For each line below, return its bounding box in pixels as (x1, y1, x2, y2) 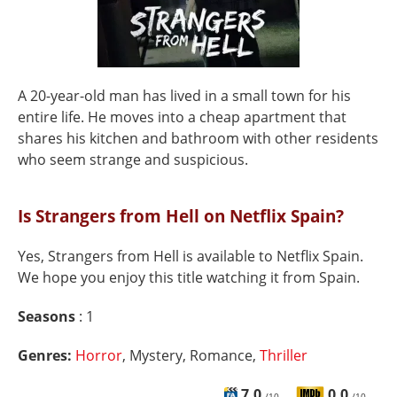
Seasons (18, 307, 79, 326)
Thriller (260, 346, 307, 365)
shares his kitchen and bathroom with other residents (18, 128, 378, 148)
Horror (75, 346, 122, 365)
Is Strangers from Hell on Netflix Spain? (18, 204, 344, 228)
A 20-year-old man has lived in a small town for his (18, 86, 351, 105)
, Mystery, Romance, (122, 346, 260, 365)
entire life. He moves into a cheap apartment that (18, 107, 346, 127)
